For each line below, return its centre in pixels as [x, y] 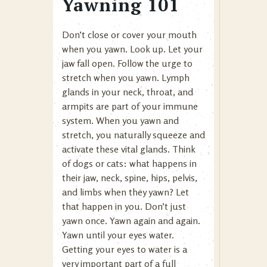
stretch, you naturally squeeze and [133, 134]
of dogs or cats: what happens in [129, 163]
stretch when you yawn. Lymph [126, 77]
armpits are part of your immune [130, 106]
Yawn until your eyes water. [118, 235]
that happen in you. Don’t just [124, 206]
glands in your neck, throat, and [128, 91]
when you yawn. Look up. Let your [132, 49]
